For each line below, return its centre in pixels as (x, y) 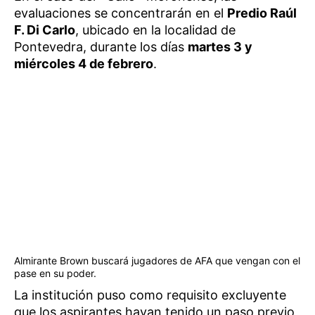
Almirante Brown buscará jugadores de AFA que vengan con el (157, 261)
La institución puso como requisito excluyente (150, 295)
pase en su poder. (55, 273)
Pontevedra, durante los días (101, 46)
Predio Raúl (262, 13)
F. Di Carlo (45, 30)
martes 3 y (220, 46)
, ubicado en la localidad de (155, 30)
